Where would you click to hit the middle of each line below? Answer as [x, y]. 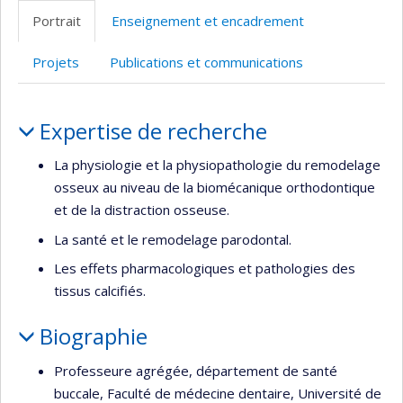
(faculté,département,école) [152, 33]
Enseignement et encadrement [208, 20]
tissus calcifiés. [100, 291]
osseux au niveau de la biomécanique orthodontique [215, 187]
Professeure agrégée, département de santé [196, 370]
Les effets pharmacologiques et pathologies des [205, 268]
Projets [56, 62]
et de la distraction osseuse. [142, 210]
